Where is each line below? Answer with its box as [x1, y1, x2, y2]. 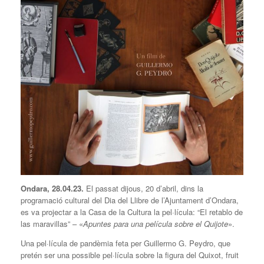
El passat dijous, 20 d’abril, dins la [86, 183, 203, 194]
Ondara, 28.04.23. [21, 183, 86, 194]
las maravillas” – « [21, 218, 83, 230]
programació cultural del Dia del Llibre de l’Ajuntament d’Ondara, [21, 194, 239, 206]
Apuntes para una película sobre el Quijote [83, 218, 228, 230]
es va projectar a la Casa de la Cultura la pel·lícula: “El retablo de [21, 206, 243, 218]
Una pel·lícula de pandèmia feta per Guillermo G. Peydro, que [21, 237, 230, 249]
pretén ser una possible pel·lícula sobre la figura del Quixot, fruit [21, 249, 239, 261]
